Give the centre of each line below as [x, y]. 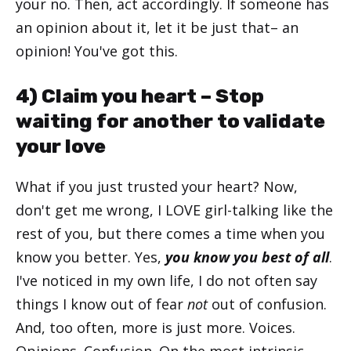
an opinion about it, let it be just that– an [157, 28]
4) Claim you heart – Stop [140, 96]
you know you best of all [247, 257]
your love [61, 147]
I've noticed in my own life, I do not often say [166, 281]
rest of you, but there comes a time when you [170, 234]
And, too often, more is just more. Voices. [156, 328]
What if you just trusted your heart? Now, [157, 187]
